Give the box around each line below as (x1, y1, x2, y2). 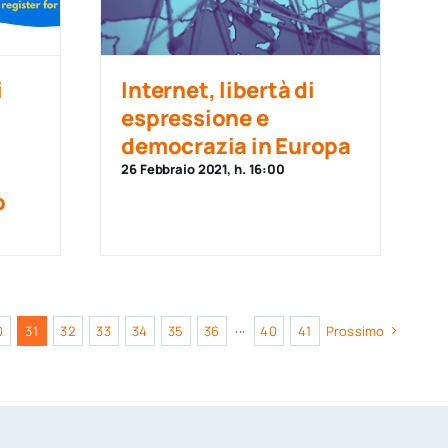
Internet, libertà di (121, 75, 315, 105)
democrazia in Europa (121, 131, 351, 161)
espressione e (121, 103, 269, 133)
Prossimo (325, 321, 385, 340)
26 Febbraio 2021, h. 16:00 (121, 160, 285, 178)
